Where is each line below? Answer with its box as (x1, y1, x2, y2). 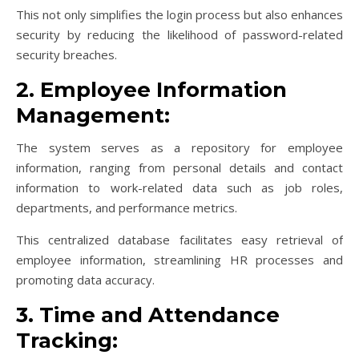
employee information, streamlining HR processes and (16, 251, 343, 268)
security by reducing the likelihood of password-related (16, 26, 343, 42)
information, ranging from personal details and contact (16, 159, 343, 175)
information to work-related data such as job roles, (16, 179, 343, 196)
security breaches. (16, 46, 117, 63)
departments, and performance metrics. (16, 199, 237, 216)
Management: (16, 102, 170, 128)
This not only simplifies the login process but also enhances (16, 6, 343, 22)
